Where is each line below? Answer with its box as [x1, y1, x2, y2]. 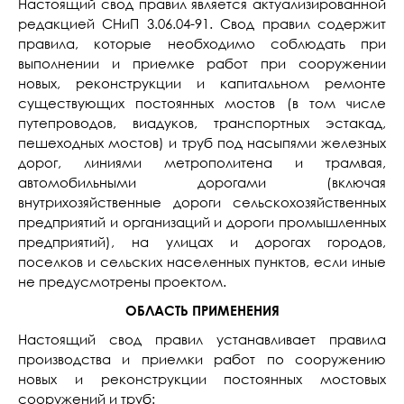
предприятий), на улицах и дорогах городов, [18, 234, 386, 250]
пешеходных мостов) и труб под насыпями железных [18, 134, 386, 151]
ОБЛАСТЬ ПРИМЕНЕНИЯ [124, 302, 280, 318]
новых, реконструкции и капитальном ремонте [18, 75, 386, 91]
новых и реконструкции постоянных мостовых [18, 371, 386, 387]
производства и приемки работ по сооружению [18, 351, 386, 367]
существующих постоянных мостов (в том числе [18, 95, 386, 111]
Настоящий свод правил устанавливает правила [18, 331, 386, 347]
